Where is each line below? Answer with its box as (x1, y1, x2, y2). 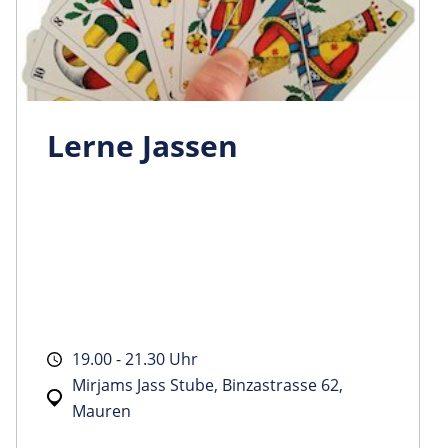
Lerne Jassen (47, 124, 238, 166)
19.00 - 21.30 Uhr (72, 347, 198, 370)
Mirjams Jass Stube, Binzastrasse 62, (72, 373, 343, 396)
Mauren (72, 399, 131, 422)
